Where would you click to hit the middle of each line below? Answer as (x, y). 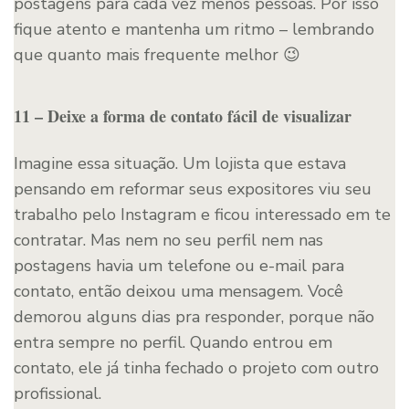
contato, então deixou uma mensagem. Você (178, 291)
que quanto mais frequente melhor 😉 (157, 54)
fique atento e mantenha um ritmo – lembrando (194, 29)
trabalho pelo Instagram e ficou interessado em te (202, 214)
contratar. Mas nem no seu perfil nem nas (168, 240)
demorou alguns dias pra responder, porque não (194, 316)
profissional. (58, 393)
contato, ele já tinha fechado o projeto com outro (196, 367)
